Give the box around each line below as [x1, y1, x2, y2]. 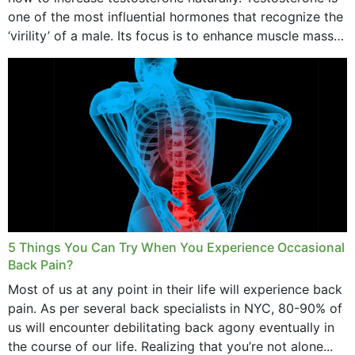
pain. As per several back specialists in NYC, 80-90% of [8, 300, 342, 316]
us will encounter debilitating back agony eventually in [8, 319, 334, 335]
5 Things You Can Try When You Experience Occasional [8, 239, 345, 255]
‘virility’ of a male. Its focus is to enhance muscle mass [8, 28, 334, 44]
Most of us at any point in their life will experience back [8, 281, 342, 297]
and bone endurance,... [8, 47, 143, 63]
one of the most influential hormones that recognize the [8, 9, 343, 25]
